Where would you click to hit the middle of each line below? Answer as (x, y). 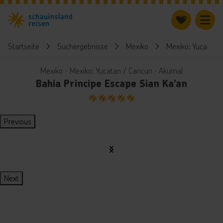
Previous (18, 121)
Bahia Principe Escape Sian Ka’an (111, 84)
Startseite (24, 46)
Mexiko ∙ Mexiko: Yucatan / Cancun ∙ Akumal (111, 70)
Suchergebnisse (83, 46)
